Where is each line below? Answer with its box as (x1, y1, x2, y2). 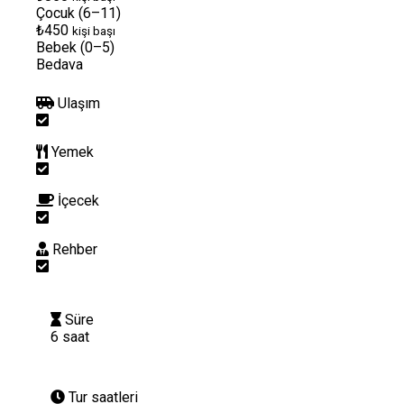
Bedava (36, 55, 83, 73)
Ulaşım (58, 94, 100, 112)
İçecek (58, 191, 99, 209)
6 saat (50, 327, 89, 345)
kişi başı (72, 23, 115, 38)
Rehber (52, 240, 97, 258)
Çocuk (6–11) (36, 4, 121, 22)
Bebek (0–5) (36, 38, 115, 56)
